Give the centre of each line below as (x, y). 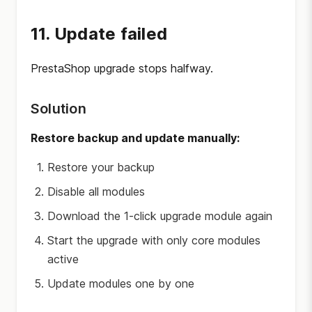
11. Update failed (99, 34)
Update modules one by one (121, 283)
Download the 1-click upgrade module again (160, 216)
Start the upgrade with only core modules (154, 240)
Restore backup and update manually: (135, 138)
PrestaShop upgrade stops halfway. (122, 68)
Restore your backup (101, 167)
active (63, 259)
